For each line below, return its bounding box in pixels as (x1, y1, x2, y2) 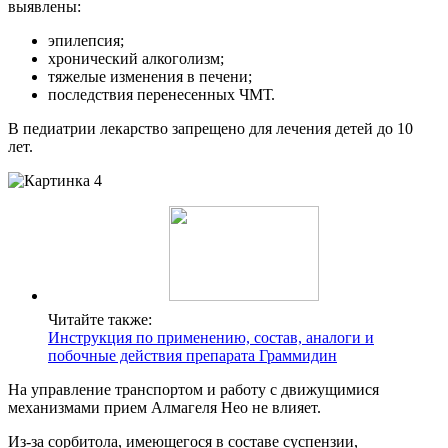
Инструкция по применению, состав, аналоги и (48, 328, 374, 346)
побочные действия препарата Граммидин (48, 346, 337, 364)
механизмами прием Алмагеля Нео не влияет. (8, 398, 321, 416)
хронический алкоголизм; (48, 49, 224, 67)
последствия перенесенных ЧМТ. (48, 85, 275, 103)
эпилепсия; (48, 31, 124, 49)
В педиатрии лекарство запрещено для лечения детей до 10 (8, 119, 413, 137)
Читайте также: (48, 310, 152, 328)
